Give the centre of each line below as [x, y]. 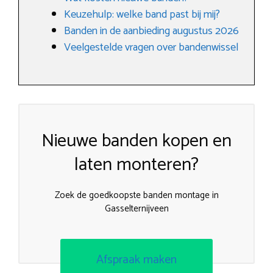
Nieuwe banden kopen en [136, 141]
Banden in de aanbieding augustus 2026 [151, 31]
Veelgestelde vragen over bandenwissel [151, 48]
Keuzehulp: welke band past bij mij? [142, 15]
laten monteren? [136, 165]
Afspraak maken [136, 260]
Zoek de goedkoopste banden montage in [136, 195]
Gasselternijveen [136, 209]
